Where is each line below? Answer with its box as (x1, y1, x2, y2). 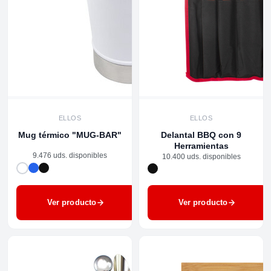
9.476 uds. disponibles (33, 151, 107, 160)
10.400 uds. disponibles (162, 152, 241, 162)
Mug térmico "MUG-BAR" (18, 130, 122, 140)
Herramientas (174, 141, 229, 151)
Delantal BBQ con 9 (161, 130, 241, 140)
